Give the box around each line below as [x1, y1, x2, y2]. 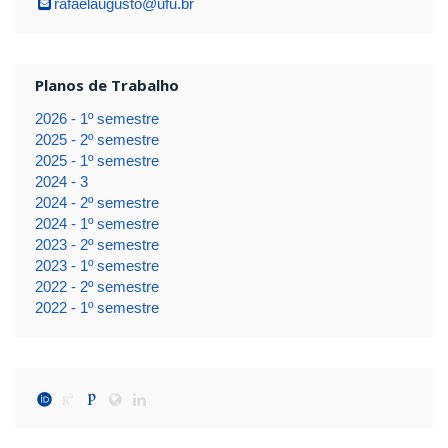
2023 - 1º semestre [34, 257, 159, 275]
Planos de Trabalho [34, 75, 179, 96]
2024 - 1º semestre [34, 215, 159, 233]
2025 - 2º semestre [34, 131, 159, 149]
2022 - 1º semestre [34, 299, 159, 317]
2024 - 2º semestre [34, 194, 159, 212]
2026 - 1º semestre [34, 110, 159, 128]
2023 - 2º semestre [34, 236, 159, 254]
